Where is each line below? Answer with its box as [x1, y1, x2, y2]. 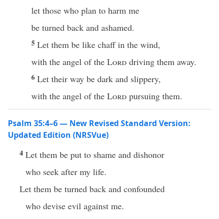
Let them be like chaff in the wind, [37, 39, 160, 50]
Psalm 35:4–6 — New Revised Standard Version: [8, 118, 191, 129]
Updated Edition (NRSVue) [8, 130, 109, 140]
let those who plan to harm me [31, 4, 139, 16]
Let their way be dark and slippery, [37, 73, 161, 85]
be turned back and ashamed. [31, 22, 134, 33]
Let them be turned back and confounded [20, 183, 165, 195]
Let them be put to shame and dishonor [25, 149, 164, 160]
